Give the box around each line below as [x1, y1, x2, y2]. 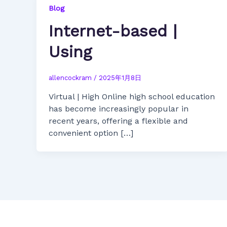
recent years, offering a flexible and [49, 116, 188, 126]
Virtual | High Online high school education [49, 91, 215, 101]
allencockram [49, 74, 94, 82]
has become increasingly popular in [49, 103, 188, 113]
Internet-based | [49, 21, 177, 41]
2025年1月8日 [99, 74, 141, 82]
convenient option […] [49, 128, 133, 138]
